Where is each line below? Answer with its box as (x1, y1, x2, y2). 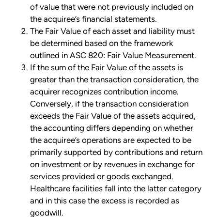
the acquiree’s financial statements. (30, 14, 157, 24)
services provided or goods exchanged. (30, 171, 173, 182)
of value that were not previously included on (30, 2, 193, 12)
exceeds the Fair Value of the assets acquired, (30, 111, 196, 121)
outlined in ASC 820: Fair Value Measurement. (30, 50, 196, 61)
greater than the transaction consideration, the (30, 75, 199, 85)
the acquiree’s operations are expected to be (30, 135, 191, 145)
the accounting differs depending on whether (30, 123, 193, 133)
